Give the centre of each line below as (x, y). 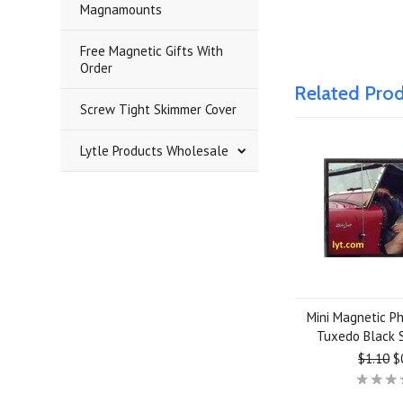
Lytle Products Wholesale (155, 151)
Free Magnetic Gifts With (152, 51)
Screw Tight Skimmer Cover (159, 109)
